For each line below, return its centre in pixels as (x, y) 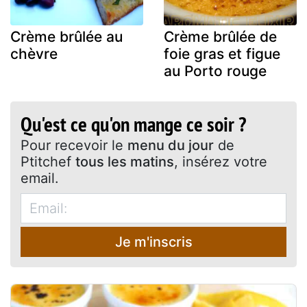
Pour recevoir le (74, 145)
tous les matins (125, 161)
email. (40, 178)
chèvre (34, 53)
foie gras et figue (222, 53)
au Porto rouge (215, 71)
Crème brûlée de (220, 36)
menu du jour (171, 145)
